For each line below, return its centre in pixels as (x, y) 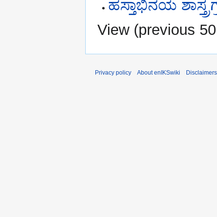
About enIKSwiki (159, 72)
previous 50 (177, 30)
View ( (118, 30)
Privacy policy (113, 72)
